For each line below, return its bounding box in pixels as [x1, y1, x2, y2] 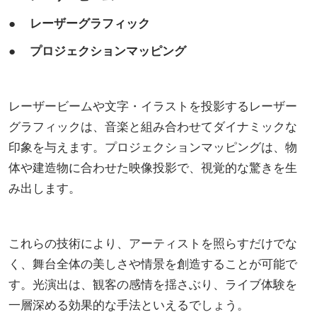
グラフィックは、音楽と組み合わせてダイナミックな [8, 117, 297, 134]
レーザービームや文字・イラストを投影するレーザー [8, 97, 297, 114]
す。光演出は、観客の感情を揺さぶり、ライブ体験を [8, 275, 297, 292]
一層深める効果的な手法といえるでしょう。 [8, 296, 249, 313]
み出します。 [8, 179, 81, 196]
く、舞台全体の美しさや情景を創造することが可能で [8, 255, 297, 272]
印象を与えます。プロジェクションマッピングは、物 [8, 138, 297, 155]
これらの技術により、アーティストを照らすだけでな [8, 234, 297, 251]
